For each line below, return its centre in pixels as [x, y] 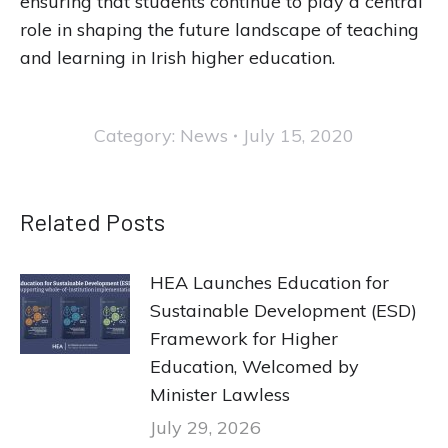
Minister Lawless [220, 394]
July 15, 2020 [298, 135]
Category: [137, 135]
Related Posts [92, 221]
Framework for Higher [244, 338]
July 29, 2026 [205, 427]
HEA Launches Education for [269, 282]
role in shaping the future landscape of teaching [219, 29]
